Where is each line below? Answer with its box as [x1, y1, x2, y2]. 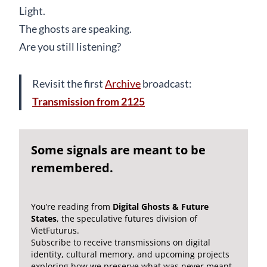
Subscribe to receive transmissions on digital [31, 236, 210, 248]
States [31, 212, 57, 224]
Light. [19, 4, 45, 17]
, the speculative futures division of [57, 212, 197, 224]
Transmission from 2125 [32, 94, 145, 108]
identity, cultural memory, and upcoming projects [31, 248, 229, 260]
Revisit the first [32, 76, 105, 90]
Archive [105, 76, 141, 90]
